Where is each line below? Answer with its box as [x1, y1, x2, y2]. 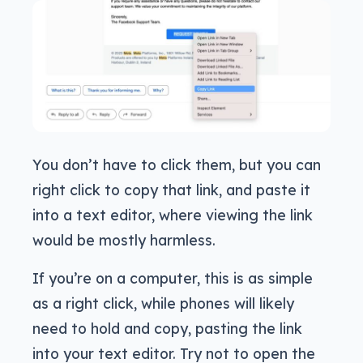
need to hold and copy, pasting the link [32, 318, 302, 337]
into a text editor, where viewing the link [32, 205, 313, 224]
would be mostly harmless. [32, 230, 216, 249]
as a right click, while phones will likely [32, 293, 294, 312]
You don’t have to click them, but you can [32, 155, 321, 173]
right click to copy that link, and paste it [32, 180, 310, 199]
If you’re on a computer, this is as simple [32, 268, 313, 287]
